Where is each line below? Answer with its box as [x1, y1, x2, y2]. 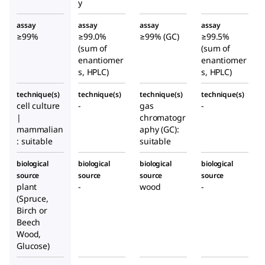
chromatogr [140, 111, 186, 123]
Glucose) [17, 240, 50, 251]
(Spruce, [17, 192, 49, 204]
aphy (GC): [140, 123, 179, 135]
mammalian [17, 123, 63, 135]
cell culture [17, 99, 60, 111]
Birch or [17, 204, 47, 216]
